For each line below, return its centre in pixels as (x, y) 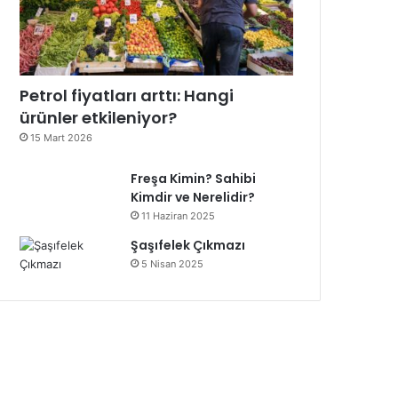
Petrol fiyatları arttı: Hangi (127, 95)
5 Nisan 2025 (173, 263)
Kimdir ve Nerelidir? (193, 197)
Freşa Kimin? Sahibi (194, 178)
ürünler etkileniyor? (99, 117)
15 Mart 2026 (62, 137)
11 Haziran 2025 (179, 215)
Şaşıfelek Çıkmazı (188, 245)
